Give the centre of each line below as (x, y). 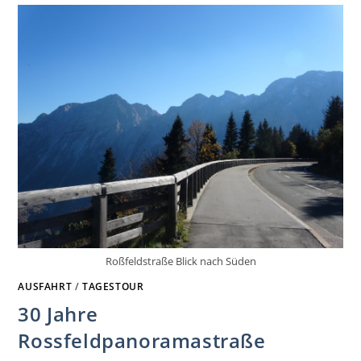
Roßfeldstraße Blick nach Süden (180, 261)
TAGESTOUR (113, 286)
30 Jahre (58, 313)
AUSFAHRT (45, 286)
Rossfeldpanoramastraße (142, 340)
